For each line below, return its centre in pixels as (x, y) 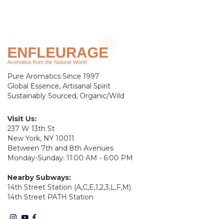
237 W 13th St (31, 128)
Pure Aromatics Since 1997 (53, 76)
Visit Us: (22, 119)
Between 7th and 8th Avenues (60, 148)
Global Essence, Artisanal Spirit (59, 86)
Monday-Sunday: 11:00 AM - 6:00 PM (70, 158)
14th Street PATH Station (50, 197)
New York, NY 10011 (41, 138)
